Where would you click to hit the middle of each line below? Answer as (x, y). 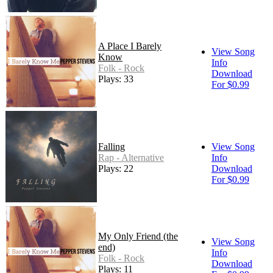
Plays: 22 (116, 169)
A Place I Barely (130, 46)
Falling (112, 147)
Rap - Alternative (131, 158)
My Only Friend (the (138, 236)
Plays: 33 (116, 79)
